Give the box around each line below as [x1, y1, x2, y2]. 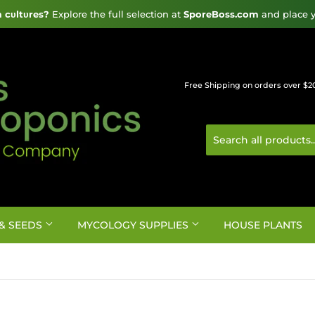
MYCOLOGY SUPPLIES [77, 219, 191, 231]
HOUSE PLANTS [224, 219, 302, 231]
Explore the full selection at [49, 8, 184, 20]
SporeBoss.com [184, 8, 259, 20]
